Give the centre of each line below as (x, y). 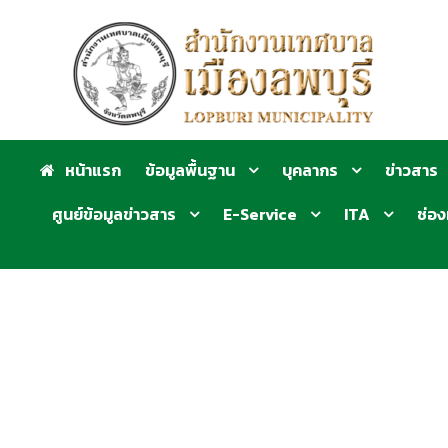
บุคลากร (310, 170)
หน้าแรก (93, 170)
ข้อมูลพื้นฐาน (190, 170)
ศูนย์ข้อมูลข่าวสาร (114, 214)
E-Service (260, 214)
